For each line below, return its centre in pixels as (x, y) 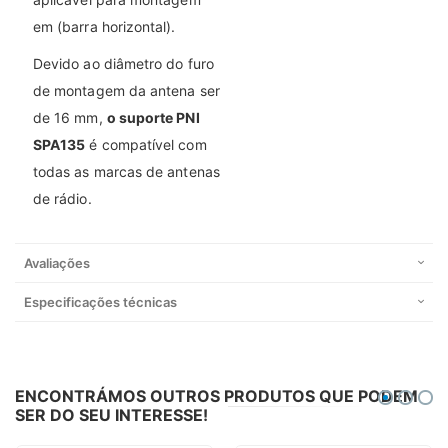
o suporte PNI (153, 118)
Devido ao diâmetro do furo (123, 64)
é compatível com (146, 145)
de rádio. (62, 199)
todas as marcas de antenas (126, 172)
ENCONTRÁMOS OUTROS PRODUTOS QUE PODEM (216, 396)
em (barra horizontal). (104, 27)
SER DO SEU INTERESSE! (111, 415)
